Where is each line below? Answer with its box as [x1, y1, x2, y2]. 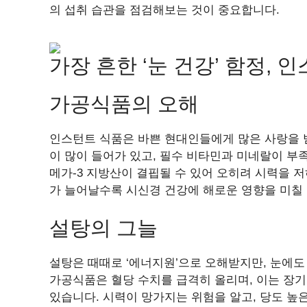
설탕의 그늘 [49, 217, 158, 239]
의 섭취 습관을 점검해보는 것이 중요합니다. [49, 3, 280, 16]
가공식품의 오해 [49, 92, 199, 115]
